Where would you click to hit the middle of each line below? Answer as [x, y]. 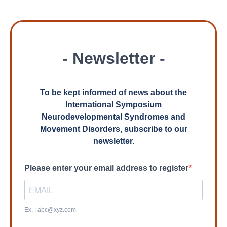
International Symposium [113, 105]
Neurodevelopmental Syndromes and [113, 117]
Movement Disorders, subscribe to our [113, 129]
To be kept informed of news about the [113, 92]
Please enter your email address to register [106, 168]
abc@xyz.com [57, 210]
